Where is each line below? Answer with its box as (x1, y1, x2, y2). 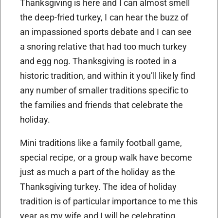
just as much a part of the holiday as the (20, 167, 176, 178)
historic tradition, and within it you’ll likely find (20, 71, 196, 81)
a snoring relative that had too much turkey (20, 41, 187, 52)
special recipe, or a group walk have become (20, 152, 193, 163)
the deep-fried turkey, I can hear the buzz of (20, 12, 189, 23)
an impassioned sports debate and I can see (20, 27, 192, 37)
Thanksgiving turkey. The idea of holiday (20, 182, 177, 192)
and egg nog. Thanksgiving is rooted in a (20, 56, 177, 67)
